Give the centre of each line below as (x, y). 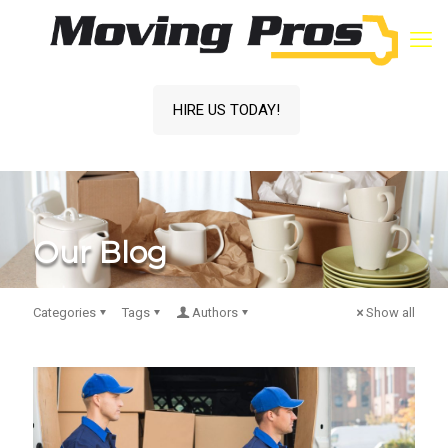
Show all (390, 313)
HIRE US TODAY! (226, 110)
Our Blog (100, 253)
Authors (215, 313)
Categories (64, 313)
